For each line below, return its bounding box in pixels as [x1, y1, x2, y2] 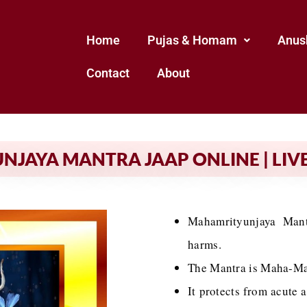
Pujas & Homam [147, 33, 237, 47]
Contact [86, 66, 130, 80]
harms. [188, 236, 221, 252]
